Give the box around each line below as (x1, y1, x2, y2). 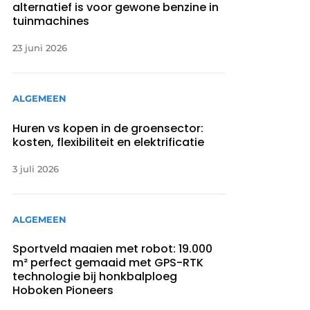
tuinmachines (12, 13, 90, 30)
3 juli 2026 (12, 163, 60, 174)
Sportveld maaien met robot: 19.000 (12, 240, 213, 257)
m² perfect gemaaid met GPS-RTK (12, 254, 204, 271)
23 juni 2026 (12, 42, 68, 54)
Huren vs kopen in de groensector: (12, 120, 204, 136)
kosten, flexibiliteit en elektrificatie (12, 134, 205, 150)
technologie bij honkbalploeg (12, 268, 178, 284)
